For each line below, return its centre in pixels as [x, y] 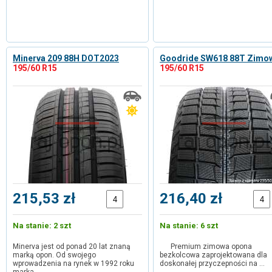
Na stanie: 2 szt [42, 226]
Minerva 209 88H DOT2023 [66, 58]
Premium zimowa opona [206, 246]
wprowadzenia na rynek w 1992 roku [73, 263]
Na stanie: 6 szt [189, 226]
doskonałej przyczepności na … [212, 263]
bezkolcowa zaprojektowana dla [213, 255]
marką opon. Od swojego [54, 255]
